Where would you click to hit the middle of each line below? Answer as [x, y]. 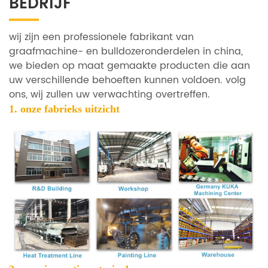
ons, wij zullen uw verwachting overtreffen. [109, 95]
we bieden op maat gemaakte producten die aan [130, 66]
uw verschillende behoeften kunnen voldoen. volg [127, 80]
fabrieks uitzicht [80, 109]
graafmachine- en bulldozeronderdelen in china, [126, 52]
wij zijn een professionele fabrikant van [101, 37]
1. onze [25, 109]
